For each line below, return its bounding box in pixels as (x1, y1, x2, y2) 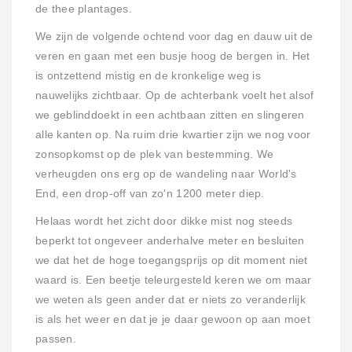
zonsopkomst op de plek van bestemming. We (35, 148, 274, 161)
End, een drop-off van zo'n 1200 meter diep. (35, 188, 265, 200)
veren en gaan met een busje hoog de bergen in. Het (35, 50, 310, 63)
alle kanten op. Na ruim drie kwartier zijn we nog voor (35, 129, 311, 141)
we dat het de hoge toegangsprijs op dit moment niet (35, 255, 308, 267)
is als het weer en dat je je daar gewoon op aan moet (35, 313, 311, 326)
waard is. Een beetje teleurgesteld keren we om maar (35, 274, 312, 287)
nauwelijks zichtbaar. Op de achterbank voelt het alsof (35, 90, 314, 102)
